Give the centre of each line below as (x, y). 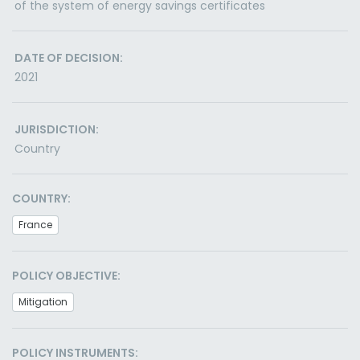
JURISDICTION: (57, 129)
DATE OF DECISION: (69, 58)
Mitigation (43, 302)
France (35, 225)
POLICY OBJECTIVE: (66, 276)
